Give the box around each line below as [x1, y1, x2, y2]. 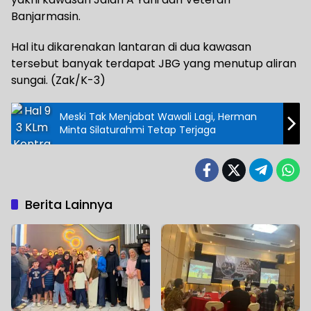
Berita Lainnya [25, 196, 112, 214]
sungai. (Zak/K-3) [11, 72, 106, 89]
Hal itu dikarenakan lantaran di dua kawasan [11, 39, 251, 56]
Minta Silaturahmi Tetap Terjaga [60, 123, 216, 137]
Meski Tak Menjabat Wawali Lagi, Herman [60, 110, 257, 124]
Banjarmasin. [11, 8, 81, 25]
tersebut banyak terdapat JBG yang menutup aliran [11, 56, 296, 72]
